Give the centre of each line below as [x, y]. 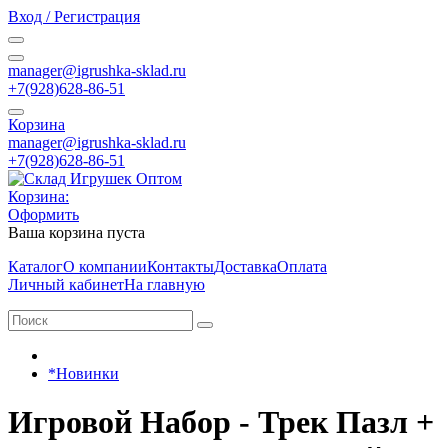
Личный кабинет [66, 284]
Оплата [302, 266]
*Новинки [83, 373]
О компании [105, 266]
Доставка [245, 266]
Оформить [43, 214]
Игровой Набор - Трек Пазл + [221, 422]
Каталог [35, 266]
